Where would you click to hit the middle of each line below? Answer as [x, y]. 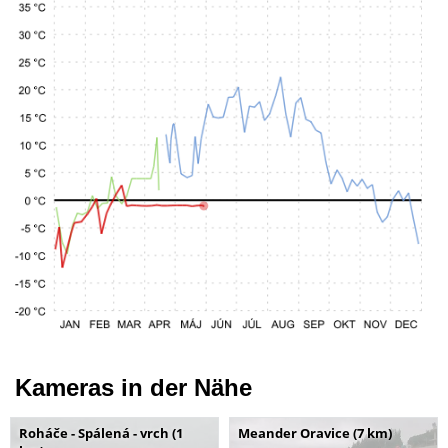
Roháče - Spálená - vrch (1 [101, 433]
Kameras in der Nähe [133, 388]
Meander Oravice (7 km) [315, 433]
